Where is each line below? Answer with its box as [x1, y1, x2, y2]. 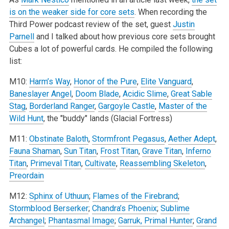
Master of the [158, 101, 207, 111]
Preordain [9, 170, 44, 180]
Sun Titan [63, 146, 97, 156]
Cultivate [84, 158, 116, 168]
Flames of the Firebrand [92, 191, 178, 201]
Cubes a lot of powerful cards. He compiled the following [9, 43, 213, 54]
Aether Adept [168, 133, 215, 144]
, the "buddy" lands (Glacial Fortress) [43, 113, 172, 123]
